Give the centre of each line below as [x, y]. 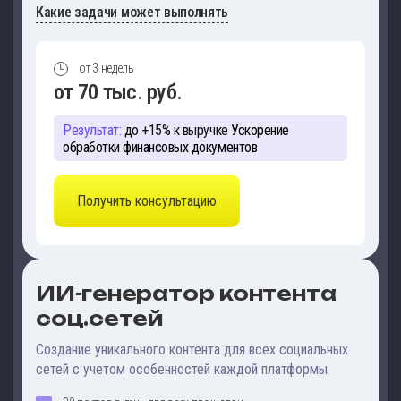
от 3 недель [107, 68]
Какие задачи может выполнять [132, 12]
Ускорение [258, 130]
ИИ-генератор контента [186, 294]
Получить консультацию [147, 201]
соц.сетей [100, 319]
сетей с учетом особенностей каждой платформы [182, 370]
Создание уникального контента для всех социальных [192, 350]
